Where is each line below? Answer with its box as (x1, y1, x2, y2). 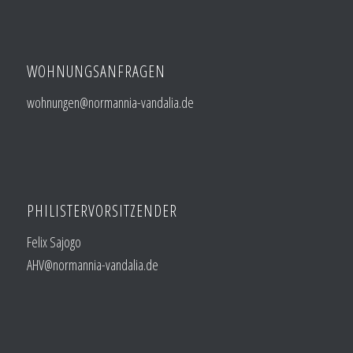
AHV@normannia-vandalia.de (26, 255, 158, 275)
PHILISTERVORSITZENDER (26, 200, 177, 222)
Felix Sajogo (26, 232, 81, 252)
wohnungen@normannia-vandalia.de (26, 92, 194, 112)
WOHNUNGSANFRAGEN (26, 60, 165, 82)
